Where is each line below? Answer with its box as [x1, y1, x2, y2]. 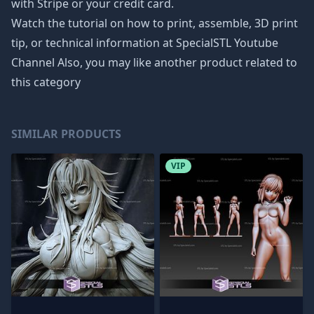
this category [11, 74, 81, 90]
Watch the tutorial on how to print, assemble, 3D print [11, 15, 298, 31]
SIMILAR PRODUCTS [11, 126, 121, 142]
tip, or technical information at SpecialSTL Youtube [11, 35, 278, 50]
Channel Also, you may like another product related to [11, 55, 297, 70]
